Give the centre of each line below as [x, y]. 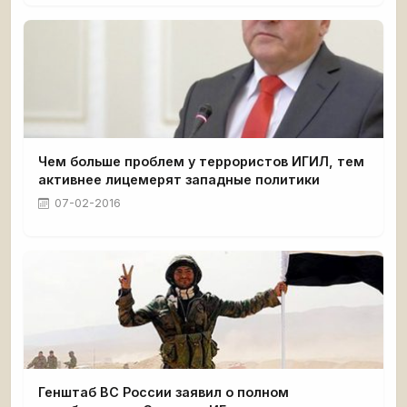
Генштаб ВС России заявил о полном [164, 392]
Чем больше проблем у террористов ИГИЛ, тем [201, 162]
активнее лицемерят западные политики [179, 180]
